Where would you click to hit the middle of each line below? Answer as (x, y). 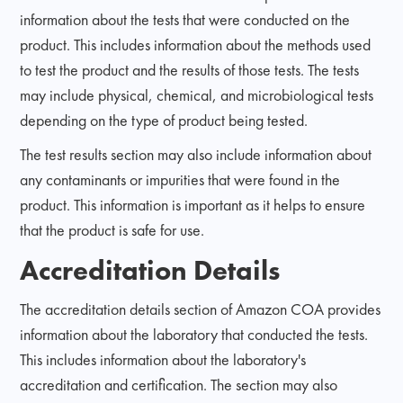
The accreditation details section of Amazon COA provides (201, 309)
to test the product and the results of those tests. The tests (190, 69)
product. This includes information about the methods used (196, 44)
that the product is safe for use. (112, 229)
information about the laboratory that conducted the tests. (194, 334)
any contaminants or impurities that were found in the (180, 179)
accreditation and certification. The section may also (179, 384)
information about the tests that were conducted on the (185, 19)
